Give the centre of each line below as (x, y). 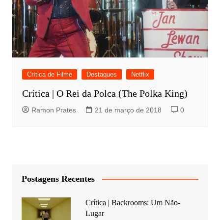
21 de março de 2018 (128, 110)
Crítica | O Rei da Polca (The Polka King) (105, 93)
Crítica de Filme (49, 74)
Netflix (140, 74)
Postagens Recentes (58, 179)
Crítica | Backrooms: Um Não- (133, 202)
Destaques (101, 74)
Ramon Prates (54, 110)
